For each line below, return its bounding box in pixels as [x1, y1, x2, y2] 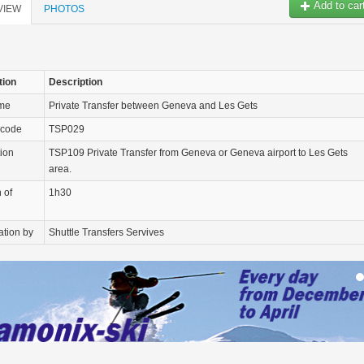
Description [49, 76, 102, 88]
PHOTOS [44, 3, 84, 15]
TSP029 [49, 123, 84, 135]
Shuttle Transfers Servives [49, 227, 164, 238]
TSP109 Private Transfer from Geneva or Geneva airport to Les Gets [49, 147, 348, 158]
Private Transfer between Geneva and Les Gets [49, 100, 258, 111]
